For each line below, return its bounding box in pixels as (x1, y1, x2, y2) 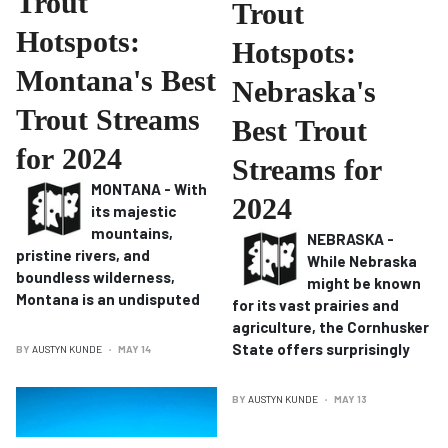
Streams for (231, 153, 382, 186)
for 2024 (16, 142, 122, 175)
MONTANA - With (91, 180, 207, 198)
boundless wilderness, (16, 268, 175, 286)
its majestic (91, 202, 176, 220)
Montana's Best (16, 64, 216, 97)
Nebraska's (231, 75, 376, 108)
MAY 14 (118, 343, 151, 355)
